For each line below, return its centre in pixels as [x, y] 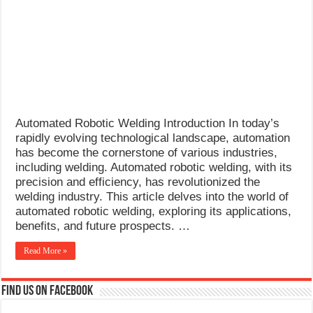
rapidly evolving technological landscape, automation [153, 138]
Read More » [46, 250]
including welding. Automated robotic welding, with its [154, 167]
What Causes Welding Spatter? [104, 11]
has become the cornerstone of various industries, [147, 152]
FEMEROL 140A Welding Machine [115, 61]
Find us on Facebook [48, 291]
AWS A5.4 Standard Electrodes [105, 36]
